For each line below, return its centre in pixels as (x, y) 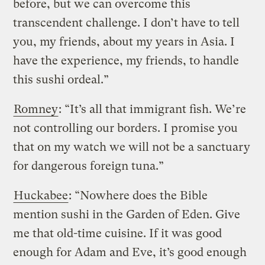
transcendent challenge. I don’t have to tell (127, 22)
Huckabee (41, 195)
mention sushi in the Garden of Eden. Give (127, 214)
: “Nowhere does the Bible (138, 195)
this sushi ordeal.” (61, 79)
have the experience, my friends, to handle (126, 60)
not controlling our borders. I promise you (126, 128)
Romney (36, 109)
